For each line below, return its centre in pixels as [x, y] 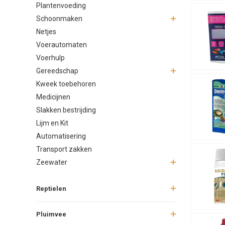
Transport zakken [64, 149]
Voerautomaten [62, 44]
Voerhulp [50, 58]
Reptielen [51, 188]
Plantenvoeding [61, 5]
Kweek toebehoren [66, 84]
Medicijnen [53, 97]
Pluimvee [51, 214]
